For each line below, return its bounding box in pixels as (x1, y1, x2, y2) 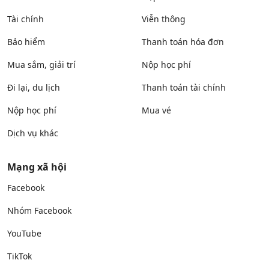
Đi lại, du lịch (7, 81, 60, 93)
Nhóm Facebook (7, 204, 71, 216)
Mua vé (142, 104, 171, 116)
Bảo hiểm (7, 35, 45, 47)
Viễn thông (142, 13, 186, 25)
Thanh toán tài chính (142, 81, 226, 93)
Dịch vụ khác (7, 127, 58, 139)
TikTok (7, 250, 32, 262)
